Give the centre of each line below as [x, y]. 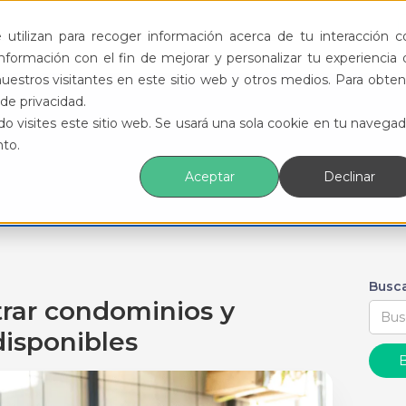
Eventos [247, 36]
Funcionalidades [132, 36]
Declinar [349, 177]
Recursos [338, 36]
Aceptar [209, 177]
